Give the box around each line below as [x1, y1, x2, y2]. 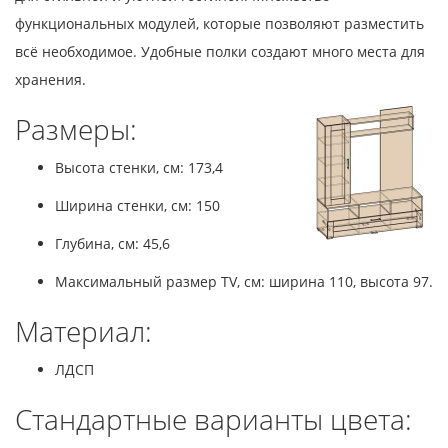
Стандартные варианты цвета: [15, 399, 412, 438]
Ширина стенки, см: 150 [55, 195, 220, 215]
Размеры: [15, 109, 137, 148]
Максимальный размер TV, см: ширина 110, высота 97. [55, 271, 433, 291]
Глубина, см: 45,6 [55, 233, 170, 253]
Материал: [15, 311, 152, 350]
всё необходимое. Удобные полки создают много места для [15, 41, 425, 61]
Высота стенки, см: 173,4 [55, 157, 223, 177]
